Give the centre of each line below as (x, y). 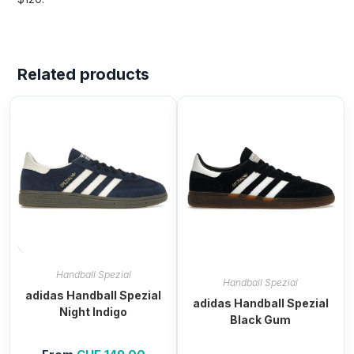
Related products (84, 74)
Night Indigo (94, 311)
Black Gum (261, 319)
